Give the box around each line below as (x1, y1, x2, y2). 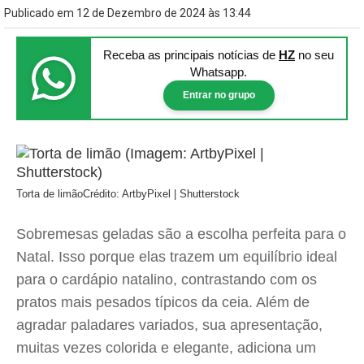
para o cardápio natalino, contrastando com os (16, 271, 317, 288)
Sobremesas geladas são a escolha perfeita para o (16, 226, 346, 242)
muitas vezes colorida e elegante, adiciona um (16, 340, 316, 356)
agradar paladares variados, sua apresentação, (16, 317, 323, 333)
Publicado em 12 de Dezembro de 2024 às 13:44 (4, 6, 251, 19)
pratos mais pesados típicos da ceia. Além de (16, 294, 310, 310)
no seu (295, 48, 334, 62)
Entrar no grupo (182, 89, 255, 101)
